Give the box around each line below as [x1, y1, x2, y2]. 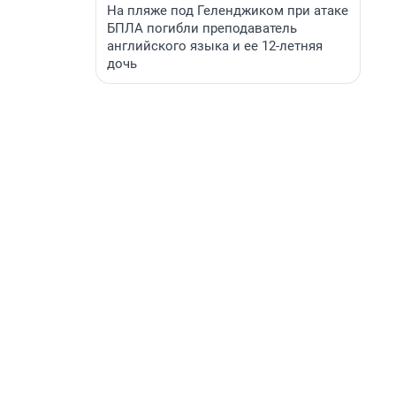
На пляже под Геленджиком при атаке [107, 3, 348, 19]
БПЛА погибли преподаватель [107, 20, 297, 36]
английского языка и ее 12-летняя [107, 38, 323, 54]
